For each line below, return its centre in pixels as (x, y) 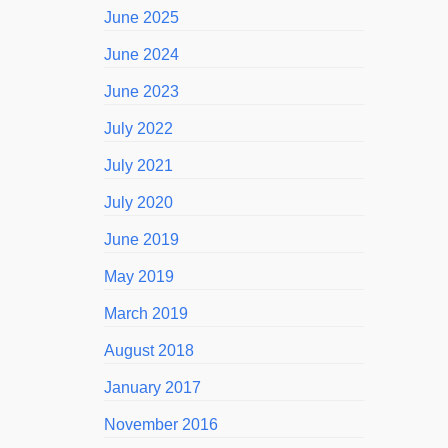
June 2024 (141, 54)
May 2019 (139, 276)
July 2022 (138, 128)
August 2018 (149, 350)
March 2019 (146, 313)
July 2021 (138, 165)
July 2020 (138, 202)
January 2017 (152, 387)
